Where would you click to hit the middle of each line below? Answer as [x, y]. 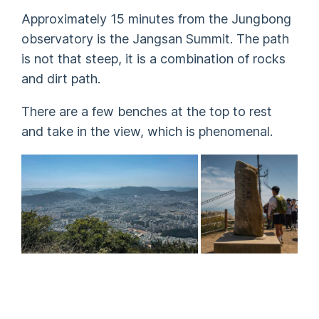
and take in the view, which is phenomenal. [147, 132]
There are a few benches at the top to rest [147, 112]
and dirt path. [61, 79]
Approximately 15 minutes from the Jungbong [157, 19]
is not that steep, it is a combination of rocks [154, 59]
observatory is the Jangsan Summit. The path [156, 39]
